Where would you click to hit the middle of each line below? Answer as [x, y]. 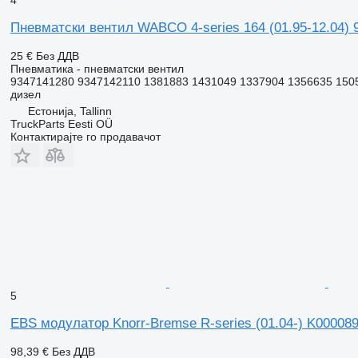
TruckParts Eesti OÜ [61, 123]
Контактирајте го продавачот [85, 136]
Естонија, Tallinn [70, 111]
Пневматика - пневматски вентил [97, 68]
